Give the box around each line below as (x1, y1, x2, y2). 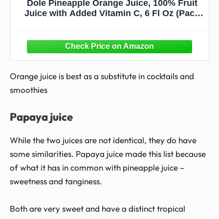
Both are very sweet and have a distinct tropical (10, 203, 185, 214)
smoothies (10, 85, 47, 95)
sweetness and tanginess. (10, 176, 102, 187)
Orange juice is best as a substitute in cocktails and (10, 71, 194, 82)
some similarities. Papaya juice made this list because (10, 149, 206, 159)
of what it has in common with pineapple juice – (10, 162, 184, 173)
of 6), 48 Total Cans (72, 18, 152, 28)
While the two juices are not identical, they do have (10, 135, 197, 146)
